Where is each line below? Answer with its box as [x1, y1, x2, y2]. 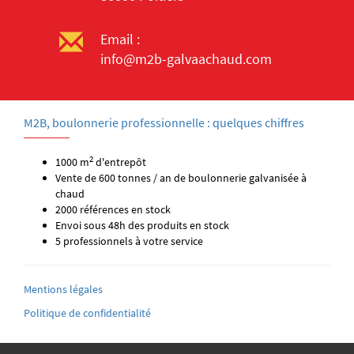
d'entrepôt [93, 155, 146, 169]
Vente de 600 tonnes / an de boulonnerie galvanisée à [55, 171, 307, 185]
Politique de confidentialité [24, 306, 151, 320]
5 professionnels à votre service [55, 234, 203, 248]
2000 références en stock [55, 202, 171, 217]
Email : [100, 30, 140, 48]
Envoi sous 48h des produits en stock [55, 218, 229, 232]
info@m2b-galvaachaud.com [100, 50, 272, 68]
